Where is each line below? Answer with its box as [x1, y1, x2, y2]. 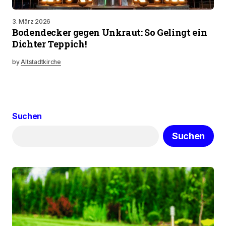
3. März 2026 [12, 18, 51, 25]
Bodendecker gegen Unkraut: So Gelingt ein [12, 26, 207, 38]
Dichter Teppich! [12, 38, 87, 50]
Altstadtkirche [21, 58, 61, 66]
